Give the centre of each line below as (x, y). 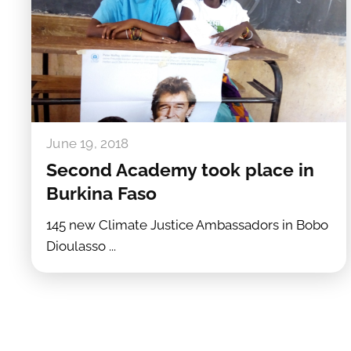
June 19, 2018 (88, 143)
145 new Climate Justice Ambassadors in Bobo (188, 225)
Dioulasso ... (81, 246)
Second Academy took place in (181, 170)
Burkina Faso (102, 194)
